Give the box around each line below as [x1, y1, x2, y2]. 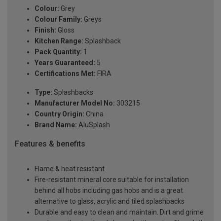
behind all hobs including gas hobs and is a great [35, 186, 183, 194]
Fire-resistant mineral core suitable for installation [35, 175, 189, 184]
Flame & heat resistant [35, 164, 105, 173]
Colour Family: [35, 15, 82, 24]
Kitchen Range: [35, 37, 83, 45]
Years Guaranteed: [35, 59, 95, 67]
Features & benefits [15, 139, 85, 149]
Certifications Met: [35, 70, 96, 78]
